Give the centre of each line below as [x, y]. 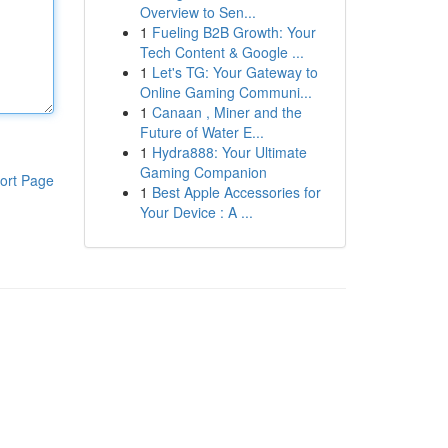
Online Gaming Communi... [225, 92]
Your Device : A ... [196, 212]
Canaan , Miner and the [226, 112]
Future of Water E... [201, 132]
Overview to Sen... [197, 12]
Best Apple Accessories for [236, 192]
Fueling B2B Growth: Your [233, 32]
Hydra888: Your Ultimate [229, 152]
